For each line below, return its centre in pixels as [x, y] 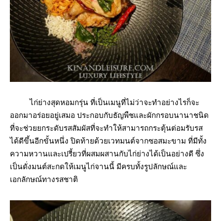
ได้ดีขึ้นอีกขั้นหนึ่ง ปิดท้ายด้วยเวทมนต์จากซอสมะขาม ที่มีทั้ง [108, 141]
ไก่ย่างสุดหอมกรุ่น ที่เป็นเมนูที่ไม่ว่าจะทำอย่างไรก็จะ [105, 102]
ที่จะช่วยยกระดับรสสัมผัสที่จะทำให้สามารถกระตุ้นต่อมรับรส [106, 128]
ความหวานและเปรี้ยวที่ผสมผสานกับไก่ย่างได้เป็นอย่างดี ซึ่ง [107, 154]
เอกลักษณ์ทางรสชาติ [44, 179]
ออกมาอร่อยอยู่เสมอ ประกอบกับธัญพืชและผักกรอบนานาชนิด [109, 115]
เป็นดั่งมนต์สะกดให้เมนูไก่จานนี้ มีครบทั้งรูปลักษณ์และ [98, 166]
